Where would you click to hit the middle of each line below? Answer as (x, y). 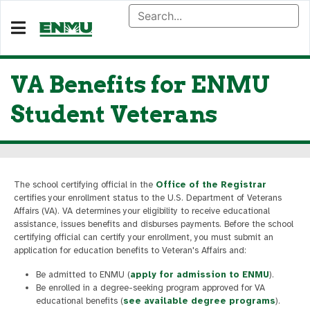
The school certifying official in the (85, 185)
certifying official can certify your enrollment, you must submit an (144, 237)
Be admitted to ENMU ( (83, 275)
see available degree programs (199, 301)
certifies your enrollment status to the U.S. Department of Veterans (148, 198)
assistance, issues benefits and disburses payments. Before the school (154, 224)
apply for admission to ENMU (200, 275)
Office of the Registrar (211, 185)
